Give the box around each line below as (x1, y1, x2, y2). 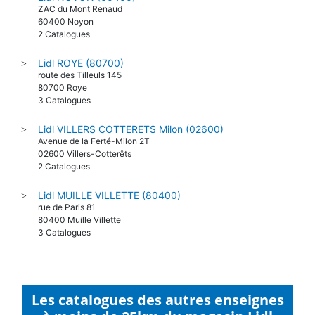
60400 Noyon (38, 15, 94, 27)
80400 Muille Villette (38, 214, 121, 225)
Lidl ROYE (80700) (38, 56, 124, 69)
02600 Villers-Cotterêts (38, 148, 131, 159)
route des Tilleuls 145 (38, 69, 122, 80)
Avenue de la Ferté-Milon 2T (38, 135, 150, 146)
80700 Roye (38, 82, 87, 93)
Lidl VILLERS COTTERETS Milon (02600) (38, 122, 224, 135)
